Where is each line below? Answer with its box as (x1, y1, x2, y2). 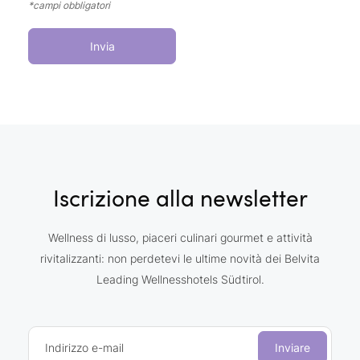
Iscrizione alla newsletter (52, 182, 308, 213)
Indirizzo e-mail (45, 340, 124, 354)
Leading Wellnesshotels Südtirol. (96, 272, 264, 286)
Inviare (275, 340, 310, 354)
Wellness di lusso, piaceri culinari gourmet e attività (47, 230, 313, 244)
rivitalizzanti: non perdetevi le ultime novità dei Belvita (40, 251, 320, 265)
